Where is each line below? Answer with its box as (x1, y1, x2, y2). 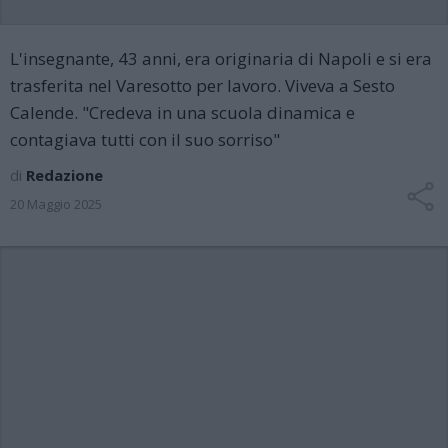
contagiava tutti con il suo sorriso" (10, 128, 280, 151)
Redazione (26, 165, 103, 185)
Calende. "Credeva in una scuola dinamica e (10, 101, 355, 124)
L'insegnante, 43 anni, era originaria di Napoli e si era (10, 47, 432, 70)
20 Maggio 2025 (10, 195, 102, 213)
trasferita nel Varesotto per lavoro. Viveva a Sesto (10, 74, 395, 97)
